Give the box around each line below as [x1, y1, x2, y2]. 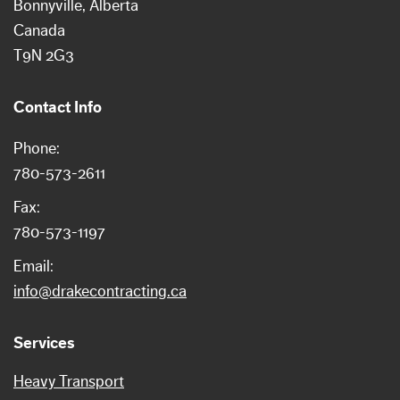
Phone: [13, 140, 60, 156]
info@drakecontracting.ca [13, 283, 187, 299]
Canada [13, 22, 65, 38]
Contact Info [13, 99, 102, 115]
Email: [13, 258, 54, 274]
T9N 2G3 [13, 47, 74, 63]
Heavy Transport [13, 373, 124, 389]
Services [13, 335, 75, 351]
